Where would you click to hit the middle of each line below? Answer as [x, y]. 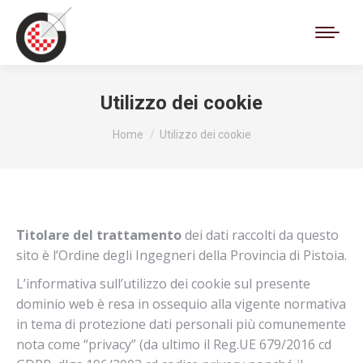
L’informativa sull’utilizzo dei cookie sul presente [163, 284]
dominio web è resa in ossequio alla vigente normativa [181, 304]
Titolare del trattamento [100, 235]
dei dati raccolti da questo [262, 235]
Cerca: [296, 35]
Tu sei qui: [143, 126]
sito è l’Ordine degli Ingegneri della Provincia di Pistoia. [181, 255]
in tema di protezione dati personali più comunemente [181, 324]
